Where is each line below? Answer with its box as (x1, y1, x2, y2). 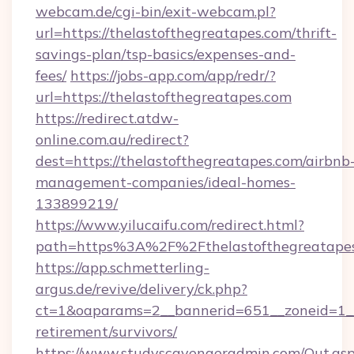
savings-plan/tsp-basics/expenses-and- (36, 45, 296, 63)
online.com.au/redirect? (36, 130, 189, 149)
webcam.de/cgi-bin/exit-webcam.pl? (36, 2, 276, 21)
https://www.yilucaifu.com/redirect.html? (36, 216, 304, 234)
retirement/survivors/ (36, 322, 177, 341)
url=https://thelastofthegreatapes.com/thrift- (36, 24, 337, 42)
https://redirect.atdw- (36, 109, 179, 127)
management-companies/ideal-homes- (36, 173, 296, 191)
